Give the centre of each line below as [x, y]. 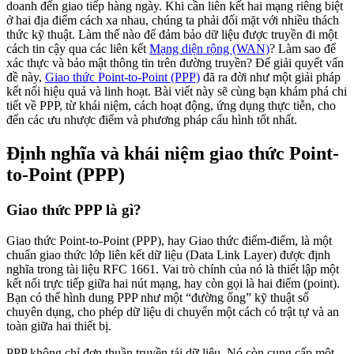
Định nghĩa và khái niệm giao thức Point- [173, 154]
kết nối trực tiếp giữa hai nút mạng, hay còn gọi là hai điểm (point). [173, 283]
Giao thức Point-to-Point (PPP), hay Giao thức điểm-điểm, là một [169, 240]
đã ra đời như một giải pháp [270, 77]
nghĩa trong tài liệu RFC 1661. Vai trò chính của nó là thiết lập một [173, 269]
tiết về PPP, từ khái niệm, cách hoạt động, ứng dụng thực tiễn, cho [171, 106]
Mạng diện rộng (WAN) [209, 49]
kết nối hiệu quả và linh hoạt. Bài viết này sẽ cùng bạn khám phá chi [177, 92]
